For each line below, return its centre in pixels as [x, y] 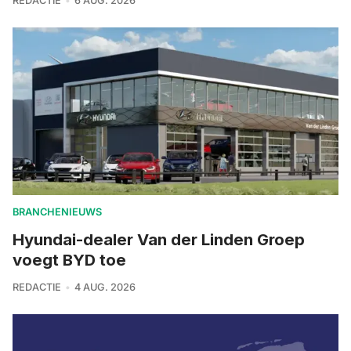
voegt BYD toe [69, 260]
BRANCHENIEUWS [57, 212]
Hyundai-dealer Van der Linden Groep [159, 240]
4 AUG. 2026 [105, 288]
